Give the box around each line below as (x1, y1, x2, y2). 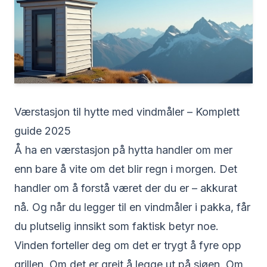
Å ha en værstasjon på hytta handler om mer (14, 144, 232, 156)
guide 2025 (14, 125, 71, 137)
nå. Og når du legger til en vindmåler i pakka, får (14, 201, 250, 213)
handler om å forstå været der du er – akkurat (14, 182, 237, 194)
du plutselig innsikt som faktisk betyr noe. (14, 220, 219, 232)
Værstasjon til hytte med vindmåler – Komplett (14, 105, 240, 118)
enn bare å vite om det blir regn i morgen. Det (14, 163, 237, 175)
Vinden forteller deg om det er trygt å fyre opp (14, 239, 241, 252)
